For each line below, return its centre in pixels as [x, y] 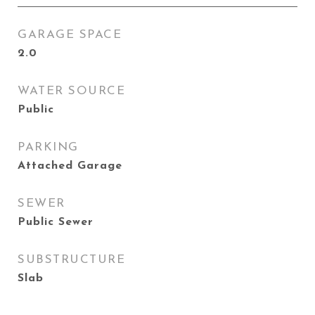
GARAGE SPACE [70, 35]
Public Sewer [56, 222]
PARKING [48, 147]
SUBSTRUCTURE [71, 260]
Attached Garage [70, 166]
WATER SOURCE [71, 91]
